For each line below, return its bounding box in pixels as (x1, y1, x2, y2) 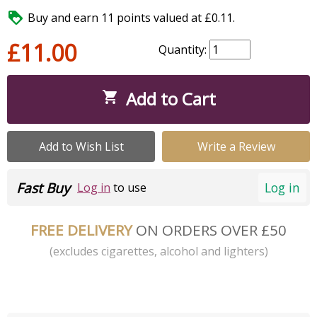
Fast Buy (16, 178, 70, 198)
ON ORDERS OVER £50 (136, 219, 287, 240)
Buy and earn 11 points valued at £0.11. (28, 9, 235, 25)
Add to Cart (125, 86, 216, 110)
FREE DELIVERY (30, 219, 136, 240)
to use (110, 180, 146, 196)
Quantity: (158, 41, 209, 57)
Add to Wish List (38, 138, 124, 154)
